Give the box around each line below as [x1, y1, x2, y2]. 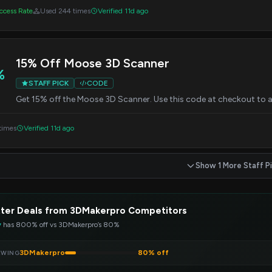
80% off [138, 248, 169, 257]
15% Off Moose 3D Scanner [16, 56, 169, 70]
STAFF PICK [29, 79, 69, 87]
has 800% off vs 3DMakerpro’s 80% [1, 220, 120, 229]
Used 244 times [40, 7, 90, 15]
